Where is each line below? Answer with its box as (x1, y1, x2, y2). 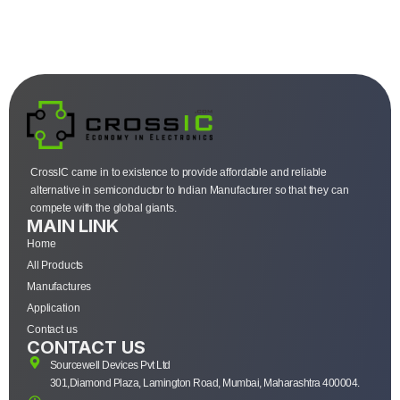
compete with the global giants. (30, 201, 177, 214)
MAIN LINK (27, 214, 119, 237)
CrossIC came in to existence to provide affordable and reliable (30, 165, 328, 179)
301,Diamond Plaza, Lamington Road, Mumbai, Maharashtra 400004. (49, 376, 360, 389)
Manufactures (27, 279, 92, 293)
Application (27, 301, 80, 314)
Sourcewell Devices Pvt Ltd (49, 358, 171, 371)
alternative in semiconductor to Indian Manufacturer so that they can (30, 183, 349, 196)
